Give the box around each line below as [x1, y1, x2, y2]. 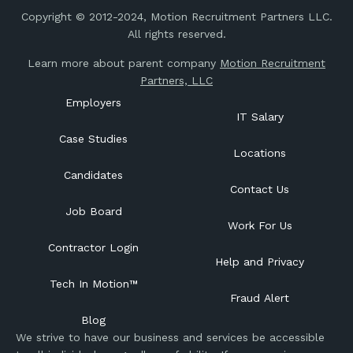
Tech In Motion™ [49, 277, 138, 290]
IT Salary [236, 110, 284, 123]
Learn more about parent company [28, 57, 220, 69]
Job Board [65, 205, 122, 217]
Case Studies [59, 132, 128, 145]
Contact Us [230, 183, 289, 195]
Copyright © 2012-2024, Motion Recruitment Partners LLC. [20, 10, 333, 23]
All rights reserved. [127, 28, 226, 40]
